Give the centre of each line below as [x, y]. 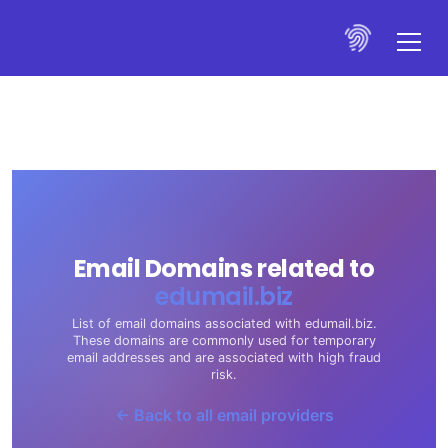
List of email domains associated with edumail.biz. [224, 323]
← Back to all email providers [224, 415]
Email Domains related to [224, 268]
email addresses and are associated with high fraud [224, 357]
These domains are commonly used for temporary [224, 340]
